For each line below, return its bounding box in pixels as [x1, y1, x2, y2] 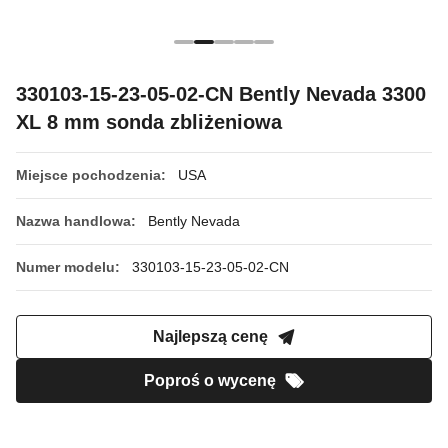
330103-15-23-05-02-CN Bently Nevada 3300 [16, 83, 426, 105]
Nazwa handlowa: [16, 213, 136, 229]
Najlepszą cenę [152, 328, 268, 345]
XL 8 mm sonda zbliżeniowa [16, 111, 282, 133]
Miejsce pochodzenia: [16, 167, 166, 183]
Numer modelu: [16, 259, 120, 275]
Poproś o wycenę [144, 372, 276, 389]
